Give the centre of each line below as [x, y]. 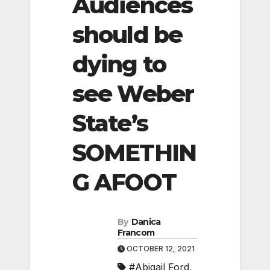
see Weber [133, 93]
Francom [136, 233]
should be [127, 34]
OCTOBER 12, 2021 [160, 249]
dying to [119, 64]
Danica [146, 222]
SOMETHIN [134, 152]
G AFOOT [124, 182]
